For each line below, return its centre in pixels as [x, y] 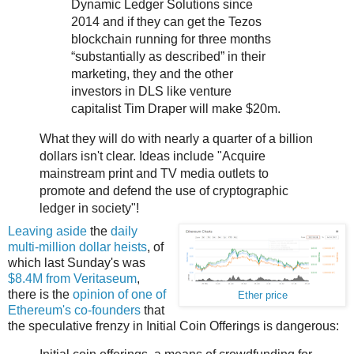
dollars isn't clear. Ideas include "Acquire [152, 156]
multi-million [42, 247]
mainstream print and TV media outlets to [154, 173]
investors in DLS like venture [151, 92]
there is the [40, 294]
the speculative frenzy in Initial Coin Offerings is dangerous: [173, 326]
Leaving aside [47, 231]
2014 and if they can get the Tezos [166, 22]
